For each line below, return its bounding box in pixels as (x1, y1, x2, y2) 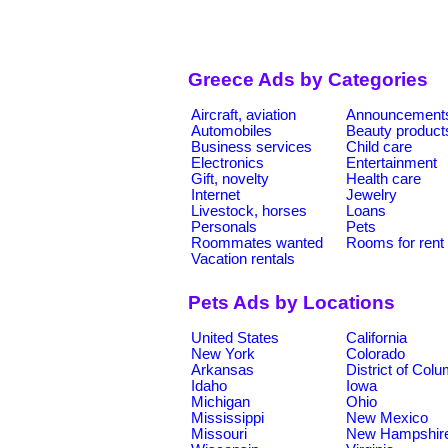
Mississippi (191, 409, 264, 426)
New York (191, 345, 255, 362)
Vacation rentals (191, 250, 295, 267)
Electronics (191, 154, 264, 171)
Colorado (346, 345, 405, 362)
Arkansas (191, 361, 254, 378)
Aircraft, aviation (191, 106, 296, 123)
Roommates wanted (191, 234, 323, 251)
